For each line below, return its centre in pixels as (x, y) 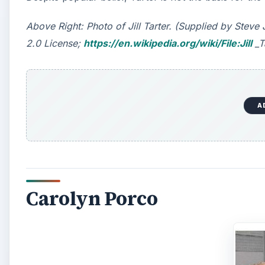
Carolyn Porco (92, 199)
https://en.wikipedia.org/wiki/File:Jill (168, 43)
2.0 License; (55, 43)
